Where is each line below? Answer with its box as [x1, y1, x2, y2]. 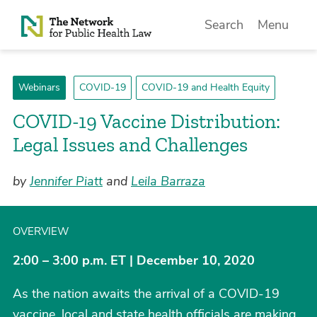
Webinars [18, 81, 60, 94]
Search [204, 16, 244, 33]
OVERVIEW [13, 224, 69, 238]
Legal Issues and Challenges [13, 133, 248, 156]
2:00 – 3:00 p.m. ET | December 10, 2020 [13, 252, 255, 269]
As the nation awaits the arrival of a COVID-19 [13, 285, 279, 302]
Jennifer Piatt [30, 173, 103, 190]
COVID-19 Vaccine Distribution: [13, 110, 280, 133]
